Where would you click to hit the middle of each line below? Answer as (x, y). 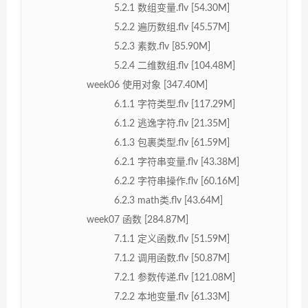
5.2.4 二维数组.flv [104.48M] (175, 66)
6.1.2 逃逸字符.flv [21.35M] (172, 123)
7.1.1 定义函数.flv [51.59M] (172, 239)
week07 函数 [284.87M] (137, 220)
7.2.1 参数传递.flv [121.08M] (175, 277)
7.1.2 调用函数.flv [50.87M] (172, 258)
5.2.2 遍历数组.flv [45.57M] (172, 27)
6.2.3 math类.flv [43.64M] (168, 200)
